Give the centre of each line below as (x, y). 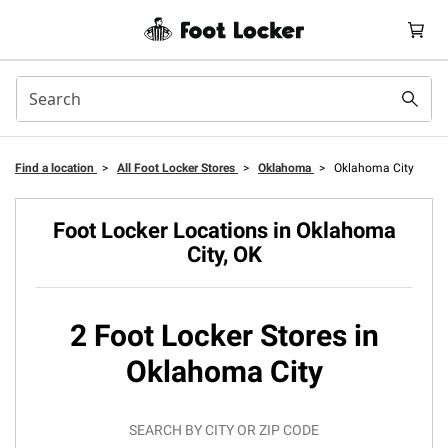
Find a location (56, 168)
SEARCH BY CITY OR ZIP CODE (224, 430)
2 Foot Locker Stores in (224, 335)
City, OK (224, 254)
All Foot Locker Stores (177, 168)
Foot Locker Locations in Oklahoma (224, 230)
